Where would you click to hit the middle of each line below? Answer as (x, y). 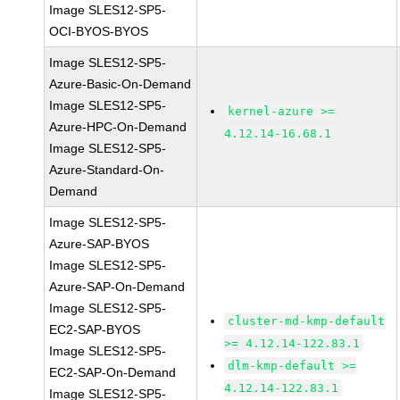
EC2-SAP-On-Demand (113, 372)
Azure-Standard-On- (107, 170)
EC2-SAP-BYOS (95, 329)
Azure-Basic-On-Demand (121, 84)
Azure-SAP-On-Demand (117, 287)
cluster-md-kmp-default (307, 321)
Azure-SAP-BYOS (100, 244)
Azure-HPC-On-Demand (118, 127)
